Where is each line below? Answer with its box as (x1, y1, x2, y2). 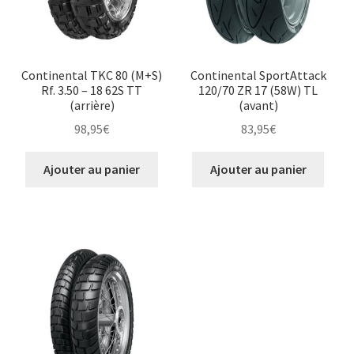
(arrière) (69, 96, 115, 113)
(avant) (238, 96, 278, 113)
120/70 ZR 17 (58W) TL (198, 81, 318, 98)
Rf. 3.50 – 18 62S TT (41, 81, 143, 98)
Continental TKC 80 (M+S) (21, 66, 163, 83)
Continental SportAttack (190, 66, 326, 83)
